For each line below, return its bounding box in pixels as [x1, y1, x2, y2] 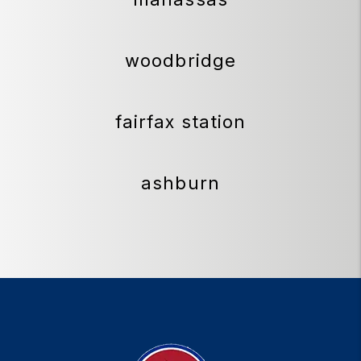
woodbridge [125, 50, 236, 72]
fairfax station [114, 111, 247, 133]
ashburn [141, 172, 220, 194]
